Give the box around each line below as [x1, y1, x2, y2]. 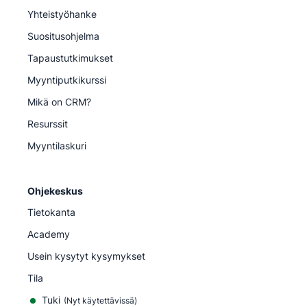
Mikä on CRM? [27, 95, 91, 108]
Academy [27, 228, 70, 240]
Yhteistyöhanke [27, 8, 97, 20]
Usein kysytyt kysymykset [27, 249, 145, 262]
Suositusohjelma [27, 29, 99, 42]
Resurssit [27, 117, 68, 130]
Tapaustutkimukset [27, 51, 113, 64]
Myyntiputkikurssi [27, 73, 106, 86]
